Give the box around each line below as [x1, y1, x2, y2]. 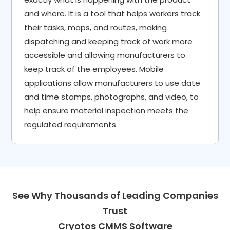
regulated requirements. [24, 119, 118, 130]
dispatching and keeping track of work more [24, 36, 193, 47]
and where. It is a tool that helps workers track [24, 8, 201, 20]
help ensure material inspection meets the [24, 105, 189, 117]
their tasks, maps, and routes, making [24, 22, 167, 33]
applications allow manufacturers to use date [24, 78, 201, 89]
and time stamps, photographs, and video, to [24, 91, 199, 103]
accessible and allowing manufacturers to [24, 50, 186, 61]
